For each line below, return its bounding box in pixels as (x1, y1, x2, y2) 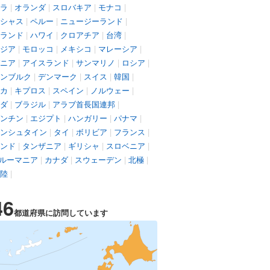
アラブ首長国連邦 (52, 98, 115, 110)
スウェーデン (75, 154, 122, 165)
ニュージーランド (60, 15, 123, 27)
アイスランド (22, 57, 69, 68)
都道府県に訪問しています (14, 207, 108, 218)
